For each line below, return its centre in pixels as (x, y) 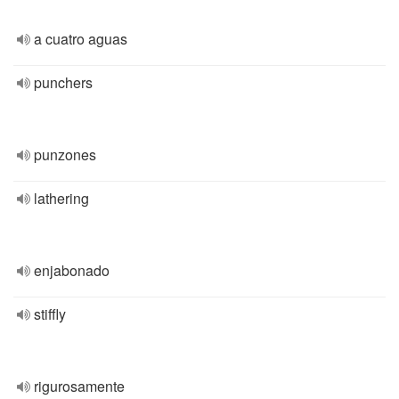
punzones (65, 155)
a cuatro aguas (81, 39)
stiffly (50, 314)
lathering (61, 198)
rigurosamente (79, 386)
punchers (63, 82)
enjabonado (72, 270)
